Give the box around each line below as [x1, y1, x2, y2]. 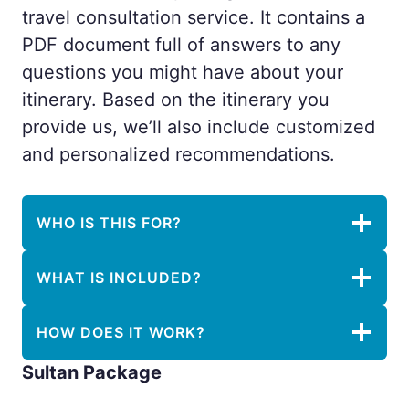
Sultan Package [22, 362, 162, 383]
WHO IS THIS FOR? [37, 214, 182, 232]
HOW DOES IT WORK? [37, 323, 205, 341]
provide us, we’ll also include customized [22, 116, 375, 138]
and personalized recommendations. [22, 143, 335, 165]
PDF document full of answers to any [22, 34, 341, 56]
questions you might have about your [22, 61, 343, 83]
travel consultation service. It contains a [22, 6, 365, 28]
